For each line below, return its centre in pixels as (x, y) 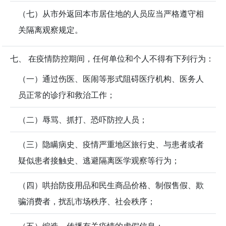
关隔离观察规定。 (50, 30)
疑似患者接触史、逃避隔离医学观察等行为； (99, 161)
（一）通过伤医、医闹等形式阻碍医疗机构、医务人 (111, 79)
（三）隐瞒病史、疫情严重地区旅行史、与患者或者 (111, 145)
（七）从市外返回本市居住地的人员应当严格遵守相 (111, 14)
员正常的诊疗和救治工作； (67, 95)
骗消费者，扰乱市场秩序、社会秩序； (87, 202)
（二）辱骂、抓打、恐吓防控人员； (83, 120)
